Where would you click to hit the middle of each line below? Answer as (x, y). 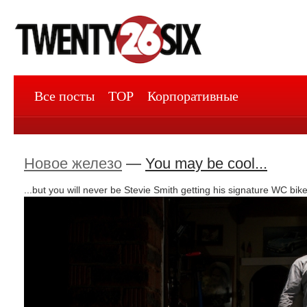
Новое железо (73, 163)
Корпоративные (193, 96)
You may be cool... (206, 163)
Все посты (64, 96)
